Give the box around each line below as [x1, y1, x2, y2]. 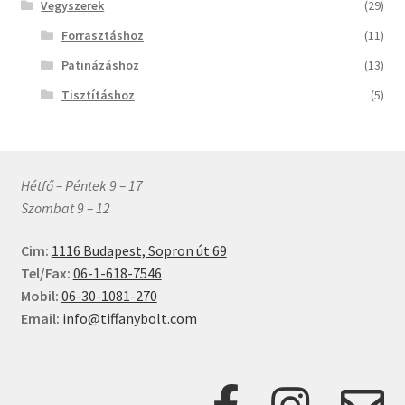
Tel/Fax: [20, 264, 71, 283]
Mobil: [20, 287, 59, 306]
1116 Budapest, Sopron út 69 [51, 241, 227, 260]
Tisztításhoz [61, 86, 135, 103]
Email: [20, 309, 60, 328]
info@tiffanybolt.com [61, 309, 197, 328]
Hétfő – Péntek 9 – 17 [20, 175, 143, 194]
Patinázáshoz [61, 56, 139, 73]
